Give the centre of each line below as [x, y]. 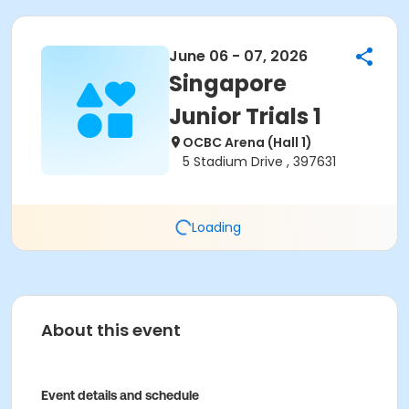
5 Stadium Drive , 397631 [259, 162]
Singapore [228, 84]
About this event [111, 330]
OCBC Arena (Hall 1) [247, 142]
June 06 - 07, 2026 [238, 56]
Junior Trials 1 [245, 116]
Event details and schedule [120, 395]
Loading [216, 227]
